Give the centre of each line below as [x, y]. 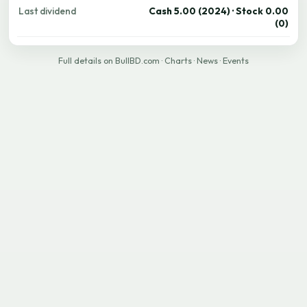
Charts [178, 61]
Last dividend [47, 11]
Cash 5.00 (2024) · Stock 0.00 [219, 11]
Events [236, 61]
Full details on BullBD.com [109, 61]
